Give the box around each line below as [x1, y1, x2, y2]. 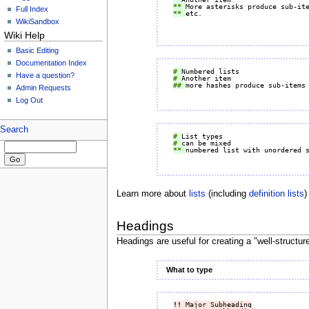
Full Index [16, 5, 49, 14]
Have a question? [16, 70, 75, 79]
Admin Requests [16, 83, 72, 92]
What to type [166, 265, 212, 274]
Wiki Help [4, 30, 46, 41]
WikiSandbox [16, 17, 60, 26]
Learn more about [116, 189, 189, 199]
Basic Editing [16, 46, 59, 54]
